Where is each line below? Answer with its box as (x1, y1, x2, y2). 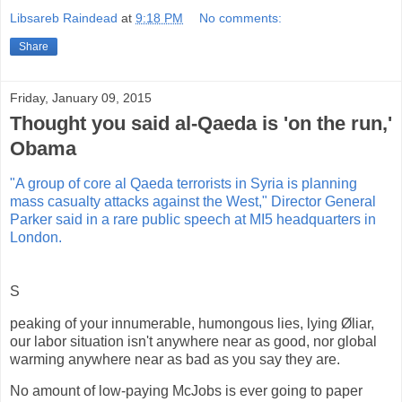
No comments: (199, 10, 283, 25)
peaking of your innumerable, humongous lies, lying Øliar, (10, 315, 374, 331)
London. (10, 229, 62, 245)
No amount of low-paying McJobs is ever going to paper (10, 383, 363, 399)
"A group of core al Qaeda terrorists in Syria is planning (10, 175, 357, 191)
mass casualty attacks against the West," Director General (10, 193, 376, 209)
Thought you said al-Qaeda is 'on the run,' (10, 111, 392, 135)
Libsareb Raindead (10, 10, 118, 25)
